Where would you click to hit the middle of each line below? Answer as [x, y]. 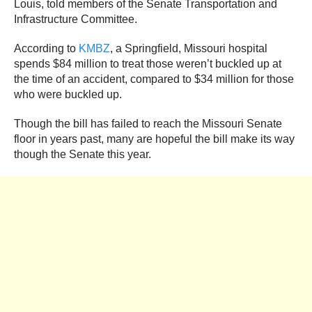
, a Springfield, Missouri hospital [189, 48]
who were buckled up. [68, 94]
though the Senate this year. [83, 154]
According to [45, 48]
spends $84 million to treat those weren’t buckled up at [148, 63]
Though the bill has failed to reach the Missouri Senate [148, 123]
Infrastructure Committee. [76, 19]
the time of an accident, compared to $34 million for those [154, 79]
